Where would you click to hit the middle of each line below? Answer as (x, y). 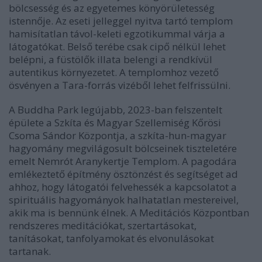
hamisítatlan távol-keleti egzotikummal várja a (117, 34)
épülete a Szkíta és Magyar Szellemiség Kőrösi (115, 123)
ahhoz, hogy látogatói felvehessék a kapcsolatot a (123, 187)
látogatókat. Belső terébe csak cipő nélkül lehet (117, 47)
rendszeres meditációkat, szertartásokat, (103, 226)
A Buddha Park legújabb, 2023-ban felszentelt (116, 110)
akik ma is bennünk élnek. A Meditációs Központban (129, 213)
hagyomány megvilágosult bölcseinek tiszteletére (123, 149)
